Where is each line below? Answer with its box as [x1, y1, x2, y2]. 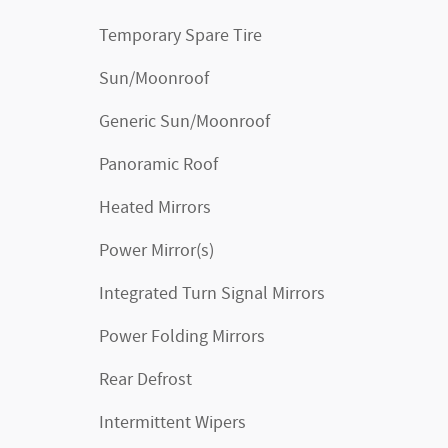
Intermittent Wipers [99, 411, 246, 435]
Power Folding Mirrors [99, 325, 265, 349]
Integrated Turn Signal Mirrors [99, 282, 325, 306]
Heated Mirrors [99, 196, 211, 220]
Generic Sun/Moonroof [99, 110, 270, 134]
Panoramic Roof [99, 153, 218, 177]
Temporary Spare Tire [99, 24, 262, 48]
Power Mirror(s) [99, 239, 214, 263]
